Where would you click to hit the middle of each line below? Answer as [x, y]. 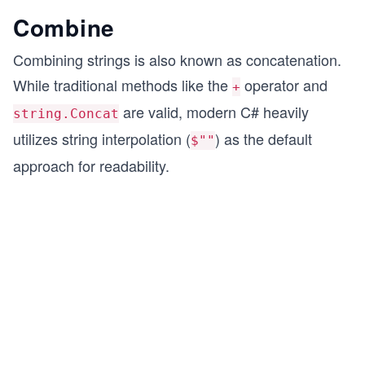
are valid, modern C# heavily [214, 112]
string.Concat [66, 114]
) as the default [264, 139]
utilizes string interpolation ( [102, 139]
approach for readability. [91, 165]
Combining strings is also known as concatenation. [177, 59]
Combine [64, 27]
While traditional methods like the [123, 85]
